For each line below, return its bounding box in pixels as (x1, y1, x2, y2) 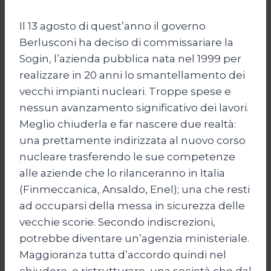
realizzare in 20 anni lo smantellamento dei (19, 68, 245, 81)
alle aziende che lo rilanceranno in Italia (19, 166, 225, 179)
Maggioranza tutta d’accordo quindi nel (19, 248, 226, 261)
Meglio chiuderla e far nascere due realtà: (19, 117, 236, 130)
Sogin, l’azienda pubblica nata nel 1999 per (19, 52, 241, 65)
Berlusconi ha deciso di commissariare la (19, 36, 233, 48)
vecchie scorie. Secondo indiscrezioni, (19, 215, 215, 228)
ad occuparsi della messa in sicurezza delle (19, 199, 245, 212)
